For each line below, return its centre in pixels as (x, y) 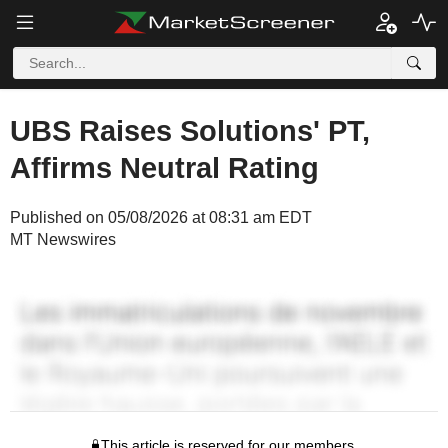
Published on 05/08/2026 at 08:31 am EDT (161, 217)
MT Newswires (63, 239)
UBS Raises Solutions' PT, (190, 131)
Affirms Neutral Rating (164, 168)
